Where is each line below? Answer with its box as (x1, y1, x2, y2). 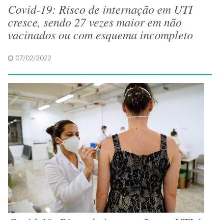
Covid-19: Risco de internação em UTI (8, 1, 192, 17)
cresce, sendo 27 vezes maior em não (8, 14, 182, 29)
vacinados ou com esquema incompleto (8, 27, 193, 42)
